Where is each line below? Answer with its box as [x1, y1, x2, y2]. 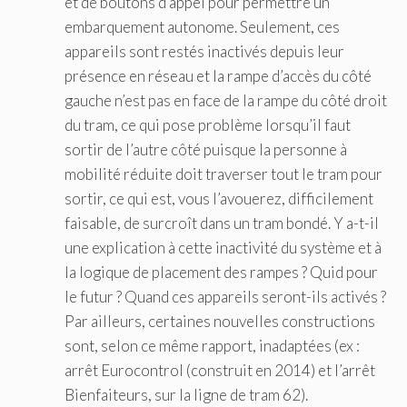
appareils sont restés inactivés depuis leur [65, 41, 344, 61]
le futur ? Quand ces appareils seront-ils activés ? [65, 286, 386, 306]
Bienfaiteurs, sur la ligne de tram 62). [65, 384, 308, 404]
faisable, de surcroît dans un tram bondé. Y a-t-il [65, 213, 379, 233]
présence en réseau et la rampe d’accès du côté [65, 65, 372, 85]
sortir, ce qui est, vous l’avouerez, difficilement [65, 188, 373, 208]
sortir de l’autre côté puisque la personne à [65, 139, 347, 159]
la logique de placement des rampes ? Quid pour [65, 262, 378, 282]
